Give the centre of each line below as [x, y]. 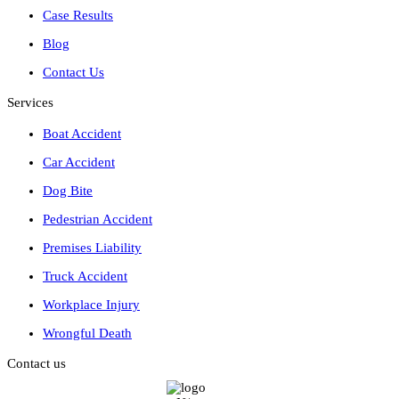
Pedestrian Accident [98, 219]
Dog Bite [68, 190]
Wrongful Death [87, 333]
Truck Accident [85, 276]
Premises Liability [92, 247]
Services [30, 102]
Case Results [78, 15]
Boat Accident [82, 133]
